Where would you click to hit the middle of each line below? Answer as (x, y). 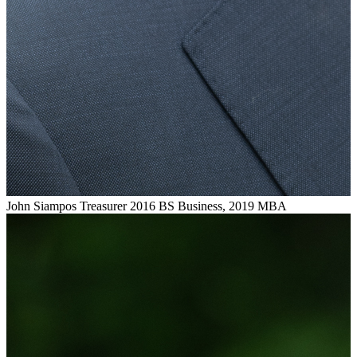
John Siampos (41, 206)
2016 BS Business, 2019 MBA (208, 206)
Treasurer (103, 206)
